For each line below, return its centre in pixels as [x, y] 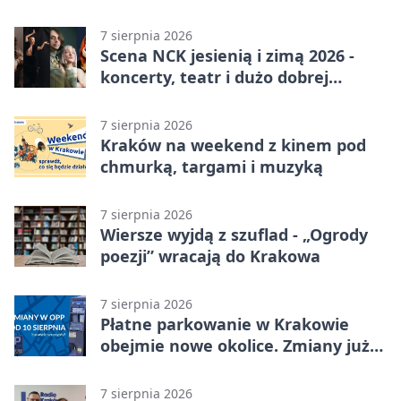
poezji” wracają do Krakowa [210, 256]
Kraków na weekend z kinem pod [233, 145]
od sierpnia [145, 367]
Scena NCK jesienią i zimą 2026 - [227, 56]
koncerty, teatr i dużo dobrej [214, 77]
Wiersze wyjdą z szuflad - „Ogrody [234, 235]
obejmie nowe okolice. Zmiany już [235, 346]
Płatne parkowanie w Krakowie [225, 324]
